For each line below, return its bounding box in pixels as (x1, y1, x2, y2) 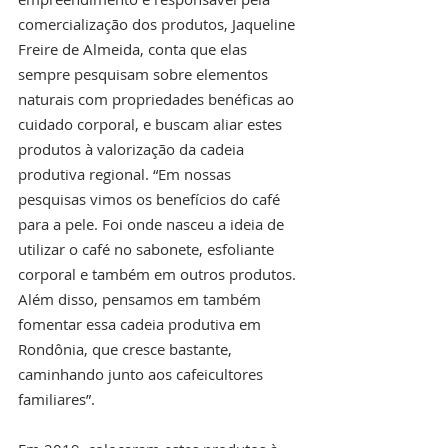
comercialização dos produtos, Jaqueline (18, 14, 299, 35)
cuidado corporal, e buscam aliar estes (18, 114, 286, 135)
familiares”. (18, 389, 95, 410)
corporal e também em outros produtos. (18, 264, 300, 285)
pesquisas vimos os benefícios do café (18, 189, 284, 210)
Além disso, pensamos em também (18, 289, 265, 310)
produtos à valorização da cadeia (18, 139, 248, 160)
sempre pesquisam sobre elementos (18, 64, 272, 85)
